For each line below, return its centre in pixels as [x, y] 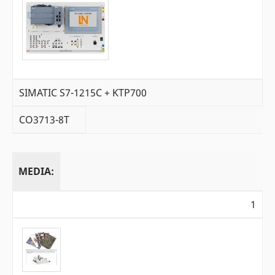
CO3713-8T [44, 120]
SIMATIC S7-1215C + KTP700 [83, 93]
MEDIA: [36, 172]
